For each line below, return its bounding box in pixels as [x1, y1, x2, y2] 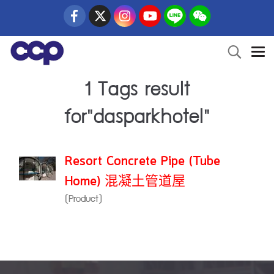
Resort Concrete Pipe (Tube [65, 152, 220, 171]
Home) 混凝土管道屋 [65, 172, 185, 191]
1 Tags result [84, 81, 190, 100]
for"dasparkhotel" [64, 109, 210, 127]
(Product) [65, 195, 102, 204]
